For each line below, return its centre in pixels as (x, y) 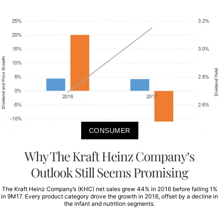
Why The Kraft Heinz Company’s (109, 156)
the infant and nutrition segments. (109, 204)
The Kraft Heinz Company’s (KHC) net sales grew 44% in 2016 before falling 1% (109, 189)
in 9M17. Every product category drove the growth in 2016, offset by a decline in (109, 197)
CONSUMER (109, 131)
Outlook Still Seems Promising (109, 173)
